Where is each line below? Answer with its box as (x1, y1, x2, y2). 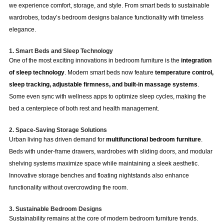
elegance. (8, 25, 36, 33)
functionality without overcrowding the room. (8, 183, 128, 191)
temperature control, (154, 68, 213, 76)
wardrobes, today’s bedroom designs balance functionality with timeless (8, 13, 203, 21)
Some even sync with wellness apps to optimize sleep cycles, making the (8, 92, 206, 100)
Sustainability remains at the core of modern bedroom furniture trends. (8, 214, 198, 222)
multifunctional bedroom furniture (105, 135, 201, 143)
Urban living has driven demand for (8, 135, 106, 143)
